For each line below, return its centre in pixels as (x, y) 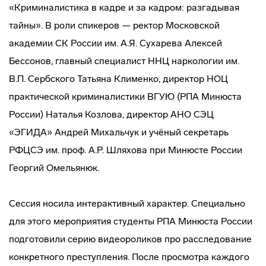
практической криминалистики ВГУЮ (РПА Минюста (125, 96)
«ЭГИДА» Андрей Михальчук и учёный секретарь (119, 132)
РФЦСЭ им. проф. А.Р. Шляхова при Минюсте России (126, 150)
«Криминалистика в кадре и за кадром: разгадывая (124, 7)
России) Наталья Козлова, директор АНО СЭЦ (111, 114)
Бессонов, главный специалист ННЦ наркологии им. (124, 61)
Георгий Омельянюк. (54, 168)
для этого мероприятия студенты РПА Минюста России (131, 221)
